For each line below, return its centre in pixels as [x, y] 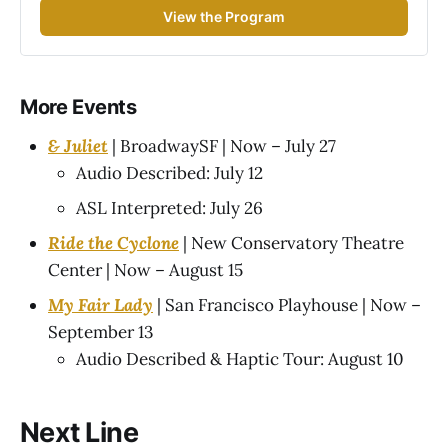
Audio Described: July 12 [169, 173]
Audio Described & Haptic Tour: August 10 [240, 359]
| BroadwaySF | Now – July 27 [222, 146]
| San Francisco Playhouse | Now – [287, 305]
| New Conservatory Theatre [291, 243]
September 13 [100, 332]
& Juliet [78, 146]
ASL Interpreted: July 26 [169, 208]
